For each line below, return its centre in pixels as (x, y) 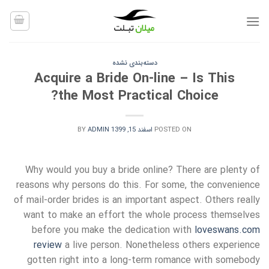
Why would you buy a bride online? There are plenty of (143, 170)
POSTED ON (173, 129)
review (48, 245)
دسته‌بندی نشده (134, 63)
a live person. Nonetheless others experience (161, 245)
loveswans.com (227, 230)
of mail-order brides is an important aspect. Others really (137, 200)
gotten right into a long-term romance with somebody (144, 260)
